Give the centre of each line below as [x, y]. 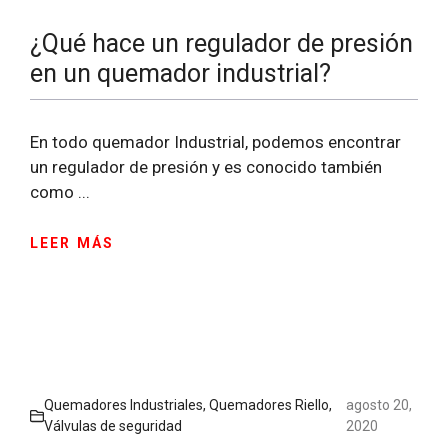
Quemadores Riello [269, 405]
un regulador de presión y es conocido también [206, 166]
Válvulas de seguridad [113, 426]
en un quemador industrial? [180, 73]
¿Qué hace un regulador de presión [221, 43]
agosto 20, [378, 405]
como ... [60, 191]
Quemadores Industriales [123, 405]
